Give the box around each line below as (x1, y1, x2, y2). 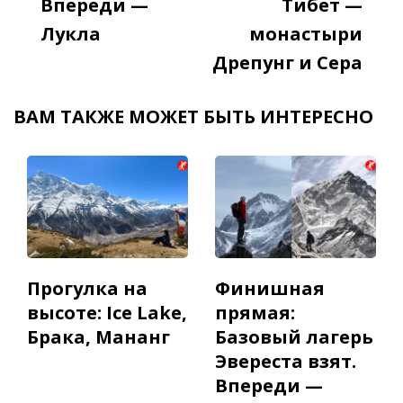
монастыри (249, 22, 363, 47)
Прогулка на (27, 275, 148, 300)
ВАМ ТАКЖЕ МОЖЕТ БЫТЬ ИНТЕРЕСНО (13, 104, 373, 130)
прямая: (215, 300, 295, 325)
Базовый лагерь (215, 324, 373, 349)
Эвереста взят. (215, 348, 356, 373)
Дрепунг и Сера (212, 50, 363, 76)
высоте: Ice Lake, (27, 300, 187, 325)
